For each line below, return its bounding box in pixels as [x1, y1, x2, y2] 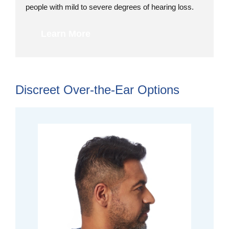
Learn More [41, 29, 90, 39]
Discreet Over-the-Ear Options [15, 83, 179, 97]
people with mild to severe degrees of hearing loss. [26, 3, 194, 12]
